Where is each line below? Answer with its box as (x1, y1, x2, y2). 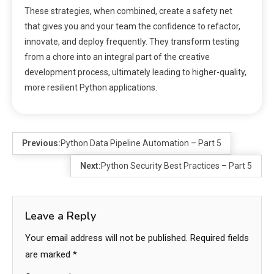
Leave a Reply (25, 209, 96, 224)
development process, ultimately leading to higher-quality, (24, 67, 246, 78)
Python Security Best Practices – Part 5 (101, 161, 252, 171)
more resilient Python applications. (24, 83, 157, 93)
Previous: (22, 138, 61, 149)
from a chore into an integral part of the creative (24, 52, 210, 62)
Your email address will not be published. (25, 232, 188, 244)
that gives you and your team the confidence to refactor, (24, 21, 240, 32)
